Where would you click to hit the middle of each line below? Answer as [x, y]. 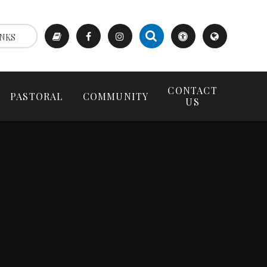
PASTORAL [37, 96]
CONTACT [193, 91]
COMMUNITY [116, 96]
